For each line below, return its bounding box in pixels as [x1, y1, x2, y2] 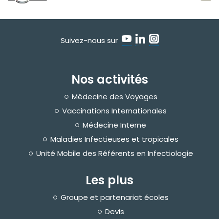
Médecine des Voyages [71, 91, 157, 102]
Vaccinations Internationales [62, 105, 167, 116]
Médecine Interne [83, 119, 146, 130]
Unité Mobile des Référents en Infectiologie [36, 148, 193, 158]
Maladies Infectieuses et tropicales [50, 133, 178, 144]
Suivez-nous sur [60, 35, 122, 46]
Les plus [86, 172, 133, 188]
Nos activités [71, 71, 148, 88]
